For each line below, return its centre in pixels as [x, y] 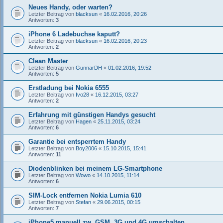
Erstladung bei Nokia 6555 [69, 88]
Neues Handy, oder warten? [70, 7]
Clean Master [48, 61]
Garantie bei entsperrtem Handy [77, 141]
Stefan [83, 202]
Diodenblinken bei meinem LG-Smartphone [95, 168]
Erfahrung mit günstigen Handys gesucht [92, 114]
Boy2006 [86, 148]
